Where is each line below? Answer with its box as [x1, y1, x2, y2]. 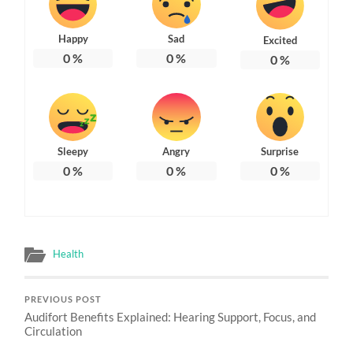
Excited [262, 33, 297, 46]
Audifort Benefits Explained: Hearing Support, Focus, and [24, 309, 317, 324]
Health [53, 247, 84, 260]
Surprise [261, 144, 299, 158]
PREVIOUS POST [24, 294, 102, 304]
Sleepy [58, 144, 89, 158]
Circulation [24, 323, 83, 338]
